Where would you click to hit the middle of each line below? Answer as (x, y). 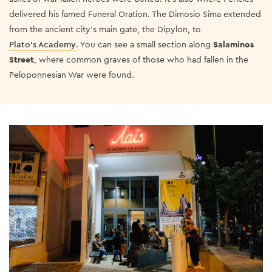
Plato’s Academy (42, 44)
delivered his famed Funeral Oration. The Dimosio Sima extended (135, 14)
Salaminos (233, 44)
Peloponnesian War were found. (72, 74)
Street (22, 59)
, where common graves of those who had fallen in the (141, 59)
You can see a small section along (147, 44)
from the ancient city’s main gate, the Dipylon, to (105, 29)
